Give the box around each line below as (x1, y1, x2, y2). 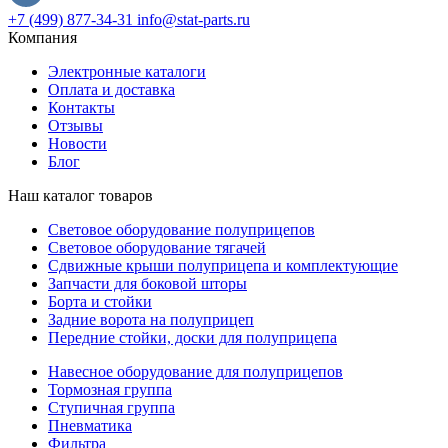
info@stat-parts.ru (137, 11, 250, 29)
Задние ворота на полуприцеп (48, 311, 254, 329)
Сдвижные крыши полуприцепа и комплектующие (48, 257, 398, 275)
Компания (8, 29, 77, 47)
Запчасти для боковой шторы (48, 275, 247, 293)
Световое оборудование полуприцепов (48, 221, 315, 239)
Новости (48, 135, 107, 153)
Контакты (48, 99, 115, 117)
